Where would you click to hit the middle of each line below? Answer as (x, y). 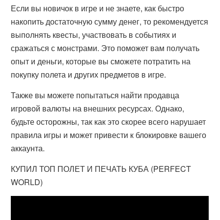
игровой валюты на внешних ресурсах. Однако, (98, 108)
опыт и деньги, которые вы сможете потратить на (101, 61)
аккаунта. (28, 148)
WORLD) (27, 182)
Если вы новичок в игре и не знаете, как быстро (98, 8)
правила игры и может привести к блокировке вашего (109, 135)
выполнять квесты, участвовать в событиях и (94, 35)
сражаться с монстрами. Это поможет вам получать (105, 48)
